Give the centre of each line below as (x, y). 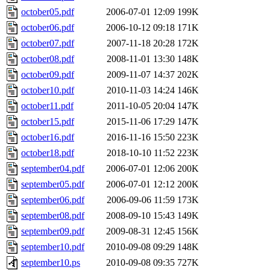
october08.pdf (48, 59)
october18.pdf (48, 153)
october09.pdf (48, 75)
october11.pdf (47, 106)
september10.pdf (53, 247)
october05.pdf (48, 12)
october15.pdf (48, 122)
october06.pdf (48, 28)
